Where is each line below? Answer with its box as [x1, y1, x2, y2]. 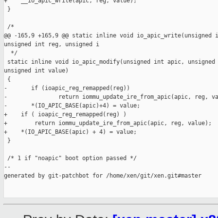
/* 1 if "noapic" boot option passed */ [4, 155, 137, 162]
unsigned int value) [4, 67, 69, 74]
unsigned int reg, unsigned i [4, 41, 99, 48]
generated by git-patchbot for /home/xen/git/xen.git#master [4, 172, 201, 180]
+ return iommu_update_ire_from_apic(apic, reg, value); [4, 120, 212, 127]
